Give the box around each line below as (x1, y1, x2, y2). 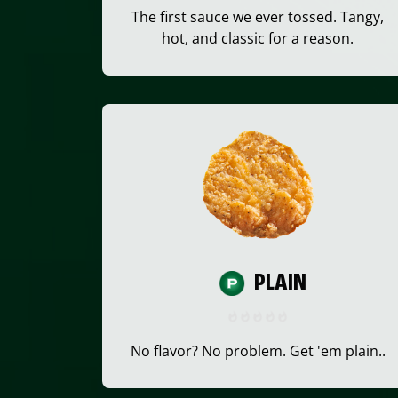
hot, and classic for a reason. (162, 28, 354, 48)
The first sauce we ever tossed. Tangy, (131, 6, 384, 27)
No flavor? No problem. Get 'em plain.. (130, 340, 386, 361)
